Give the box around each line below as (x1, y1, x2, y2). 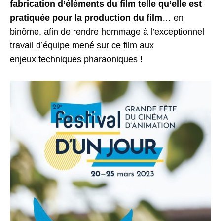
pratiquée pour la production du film (10, 12, 163, 23)
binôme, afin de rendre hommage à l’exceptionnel (10, 26, 205, 37)
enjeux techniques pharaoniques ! (10, 54, 143, 64)
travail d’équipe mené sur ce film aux (10, 40, 154, 50)
